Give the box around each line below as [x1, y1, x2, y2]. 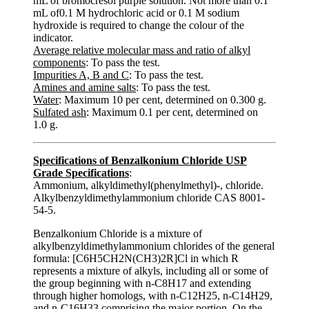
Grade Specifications [33, 166, 129, 179]
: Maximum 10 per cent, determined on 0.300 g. [59, 93, 266, 106]
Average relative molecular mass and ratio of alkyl [33, 43, 250, 56]
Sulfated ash [33, 106, 86, 118]
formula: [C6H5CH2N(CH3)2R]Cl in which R [33, 252, 239, 264]
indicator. [33, 31, 73, 43]
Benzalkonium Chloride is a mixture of [33, 227, 202, 239]
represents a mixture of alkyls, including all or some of [33, 264, 268, 277]
